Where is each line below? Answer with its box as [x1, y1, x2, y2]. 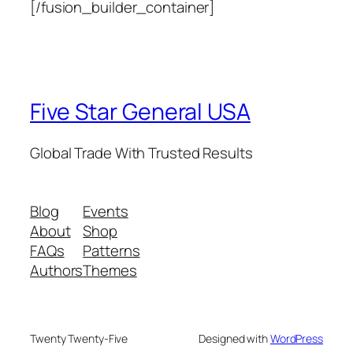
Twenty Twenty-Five [30, 330, 128, 346]
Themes [83, 259, 137, 281]
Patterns [83, 240, 140, 261]
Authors [30, 259, 84, 281]
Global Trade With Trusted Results [30, 143, 253, 164]
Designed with [199, 330, 270, 346]
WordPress [269, 330, 323, 346]
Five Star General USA [30, 96, 251, 128]
